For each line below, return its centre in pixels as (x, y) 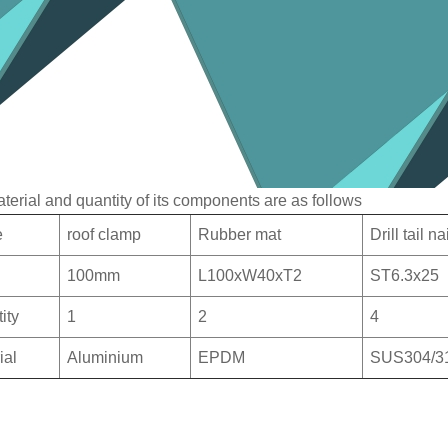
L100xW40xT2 (249, 275)
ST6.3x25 (404, 275)
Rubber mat (239, 234)
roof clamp (103, 234)
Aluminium (104, 357)
